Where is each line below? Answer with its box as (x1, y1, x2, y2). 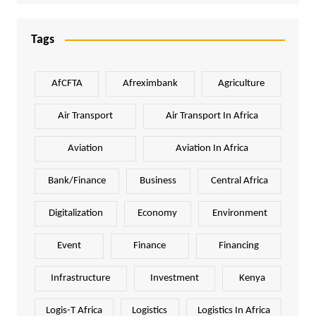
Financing (218, 240, 259, 251)
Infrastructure (51, 272, 111, 284)
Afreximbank (122, 78, 178, 89)
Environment (212, 207, 268, 219)
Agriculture (218, 78, 265, 89)
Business (140, 175, 177, 186)
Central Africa (210, 175, 268, 186)
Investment (150, 272, 199, 284)
